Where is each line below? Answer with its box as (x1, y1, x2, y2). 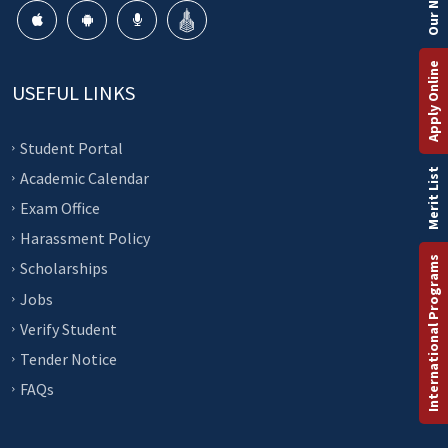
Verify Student (20, 318, 117, 339)
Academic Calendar (20, 168, 149, 189)
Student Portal (20, 138, 123, 159)
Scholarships (20, 258, 108, 279)
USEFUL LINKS (12, 80, 135, 105)
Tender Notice (20, 348, 117, 369)
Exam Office (20, 198, 100, 219)
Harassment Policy (20, 228, 150, 249)
